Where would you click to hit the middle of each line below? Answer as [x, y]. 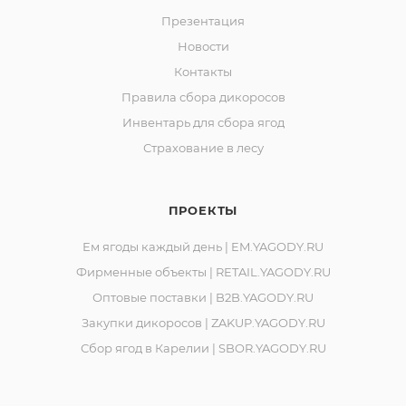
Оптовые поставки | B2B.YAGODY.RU [203, 297]
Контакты [203, 72]
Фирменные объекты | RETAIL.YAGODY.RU [203, 272]
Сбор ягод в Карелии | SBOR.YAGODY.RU [203, 348]
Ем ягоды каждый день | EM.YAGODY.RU [203, 246]
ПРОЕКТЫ [203, 210]
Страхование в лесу [203, 148]
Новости [203, 46]
